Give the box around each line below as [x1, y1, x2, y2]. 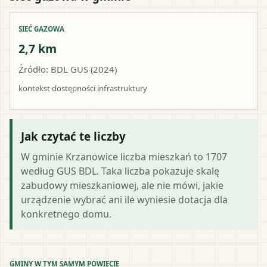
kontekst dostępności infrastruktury [18, 82, 147, 94]
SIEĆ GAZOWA [18, 24, 64, 33]
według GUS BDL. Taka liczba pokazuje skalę [21, 164, 219, 178]
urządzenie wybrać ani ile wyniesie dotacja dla [21, 193, 228, 206]
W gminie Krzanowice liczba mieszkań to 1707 [21, 150, 227, 163]
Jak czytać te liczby [21, 128, 126, 144]
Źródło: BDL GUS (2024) [18, 63, 117, 75]
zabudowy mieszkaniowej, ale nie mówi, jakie [21, 178, 223, 192]
